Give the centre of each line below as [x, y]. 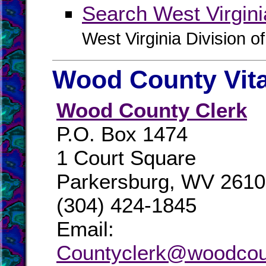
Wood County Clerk [152, 110]
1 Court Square [126, 158]
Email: [85, 229]
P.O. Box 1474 [122, 134]
